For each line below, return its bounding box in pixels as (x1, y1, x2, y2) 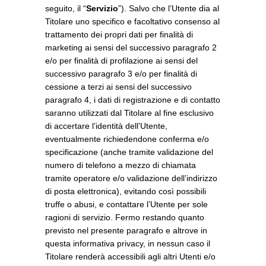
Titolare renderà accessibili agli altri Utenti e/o (45, 252, 216, 261)
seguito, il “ (45, 4, 86, 13)
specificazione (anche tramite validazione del (45, 147, 213, 157)
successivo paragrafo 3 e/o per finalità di (45, 69, 197, 78)
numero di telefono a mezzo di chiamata (45, 160, 196, 170)
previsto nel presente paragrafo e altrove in (45, 226, 207, 235)
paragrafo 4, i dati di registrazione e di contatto (45, 95, 220, 104)
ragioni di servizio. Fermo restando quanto (45, 213, 204, 222)
